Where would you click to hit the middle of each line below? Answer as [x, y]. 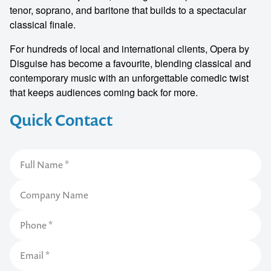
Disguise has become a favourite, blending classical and [130, 63]
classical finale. [43, 24]
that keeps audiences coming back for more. [104, 92]
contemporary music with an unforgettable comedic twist [129, 78]
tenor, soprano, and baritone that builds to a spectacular [128, 10]
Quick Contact [61, 120]
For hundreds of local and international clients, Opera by [129, 49]
